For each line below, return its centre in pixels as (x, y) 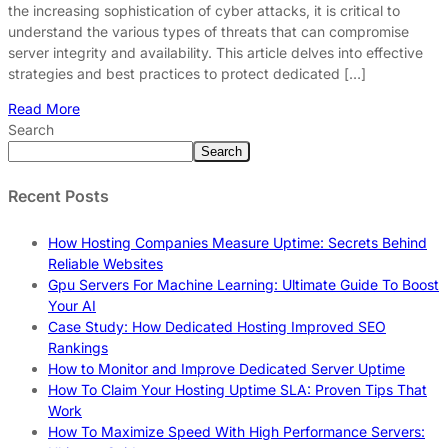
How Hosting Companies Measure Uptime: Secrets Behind (237, 243)
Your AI (72, 306)
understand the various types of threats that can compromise (208, 31)
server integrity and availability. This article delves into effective (215, 52)
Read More (44, 108)
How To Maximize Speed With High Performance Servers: (236, 432)
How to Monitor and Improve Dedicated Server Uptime (226, 369)
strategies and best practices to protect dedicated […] (187, 73)
